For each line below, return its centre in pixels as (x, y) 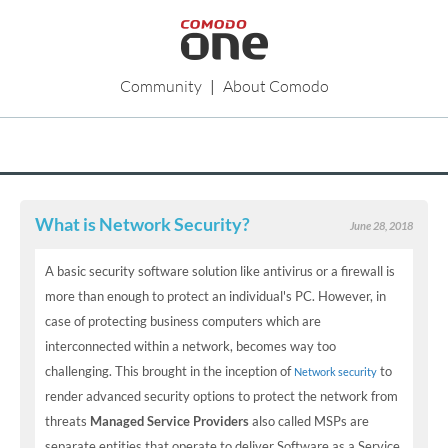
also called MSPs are (309, 421)
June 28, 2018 (381, 225)
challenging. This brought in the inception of (169, 371)
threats (67, 421)
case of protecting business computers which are (183, 321)
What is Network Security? (142, 224)
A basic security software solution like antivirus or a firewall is (220, 271)
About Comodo (275, 86)
